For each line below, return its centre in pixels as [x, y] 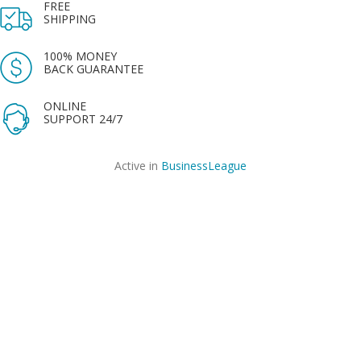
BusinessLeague [204, 166]
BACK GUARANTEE [93, 69]
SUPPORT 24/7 [83, 119]
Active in [138, 166]
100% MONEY [80, 56]
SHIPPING [70, 19]
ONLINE [65, 106]
